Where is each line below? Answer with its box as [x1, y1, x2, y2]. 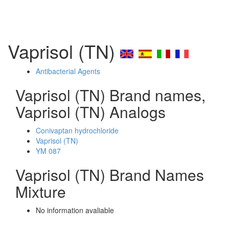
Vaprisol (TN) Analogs [15, 101, 166, 123]
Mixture [15, 180, 66, 202]
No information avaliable [36, 205, 114, 215]
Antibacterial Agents [36, 66, 100, 76]
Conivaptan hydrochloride [36, 125, 119, 135]
